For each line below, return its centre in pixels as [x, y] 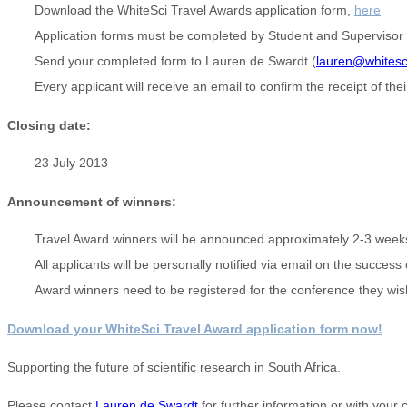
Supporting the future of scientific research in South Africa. [174, 367]
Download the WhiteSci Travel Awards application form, [194, 10]
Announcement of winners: [92, 201]
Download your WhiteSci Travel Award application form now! [195, 328]
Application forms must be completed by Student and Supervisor [219, 35]
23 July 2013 [71, 162]
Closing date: [49, 125]
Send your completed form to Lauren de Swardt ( [175, 60]
